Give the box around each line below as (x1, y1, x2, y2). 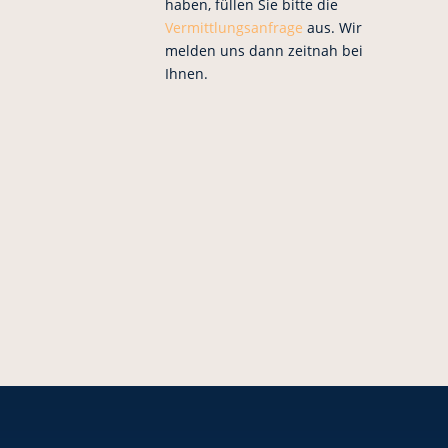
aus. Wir (302, 18, 362, 37)
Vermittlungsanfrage (164, 18, 303, 37)
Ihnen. (164, 64, 208, 83)
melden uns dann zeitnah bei (164, 41, 363, 60)
